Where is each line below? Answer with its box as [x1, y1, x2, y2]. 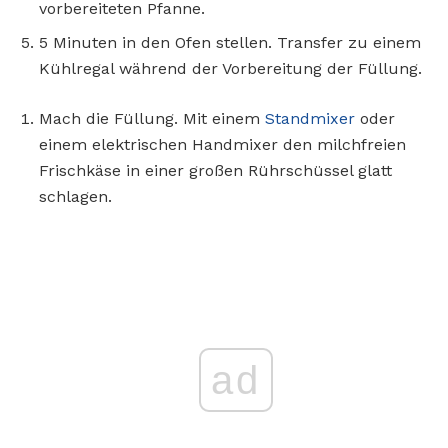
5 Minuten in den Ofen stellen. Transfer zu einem [39, 32, 421, 52]
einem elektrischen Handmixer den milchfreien [39, 134, 406, 154]
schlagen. [39, 186, 112, 206]
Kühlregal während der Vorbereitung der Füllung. [39, 58, 422, 78]
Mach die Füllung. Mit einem [39, 108, 265, 128]
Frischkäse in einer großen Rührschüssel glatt [39, 160, 392, 180]
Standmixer [265, 108, 355, 128]
